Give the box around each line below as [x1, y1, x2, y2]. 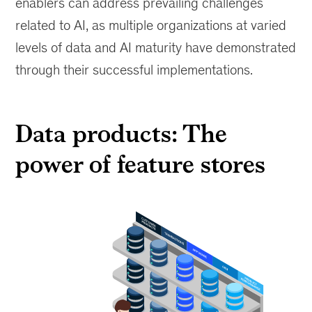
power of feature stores [15, 146, 266, 182]
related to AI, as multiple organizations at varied [15, 17, 287, 33]
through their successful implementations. [15, 62, 253, 77]
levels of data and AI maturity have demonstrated [15, 40, 297, 55]
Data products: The [15, 115, 227, 152]
